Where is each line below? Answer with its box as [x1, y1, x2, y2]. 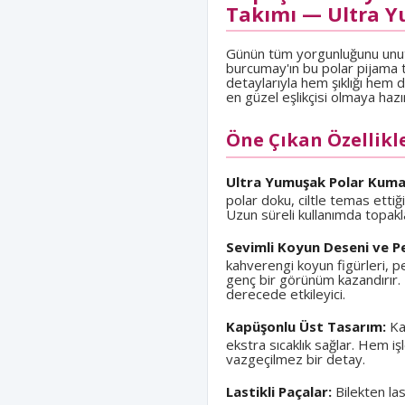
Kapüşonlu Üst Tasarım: [226, 317, 386, 335]
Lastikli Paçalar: [226, 382, 332, 400]
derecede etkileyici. [226, 285, 345, 303]
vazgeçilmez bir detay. [226, 350, 365, 368]
